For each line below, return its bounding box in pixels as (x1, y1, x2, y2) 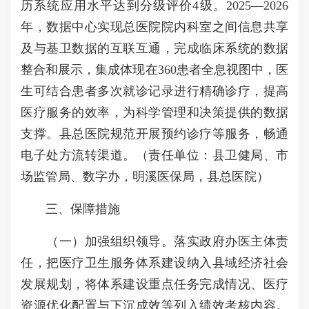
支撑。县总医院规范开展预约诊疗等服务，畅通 (21, 127, 288, 141)
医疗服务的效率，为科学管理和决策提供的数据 (21, 106, 288, 119)
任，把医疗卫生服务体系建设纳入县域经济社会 (21, 256, 288, 270)
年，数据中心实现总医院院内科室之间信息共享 (21, 20, 288, 34)
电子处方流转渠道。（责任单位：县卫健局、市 (21, 148, 288, 162)
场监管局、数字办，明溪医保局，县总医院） (21, 170, 269, 183)
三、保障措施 (21, 202, 120, 216)
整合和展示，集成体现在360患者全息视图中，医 (21, 63, 288, 77)
